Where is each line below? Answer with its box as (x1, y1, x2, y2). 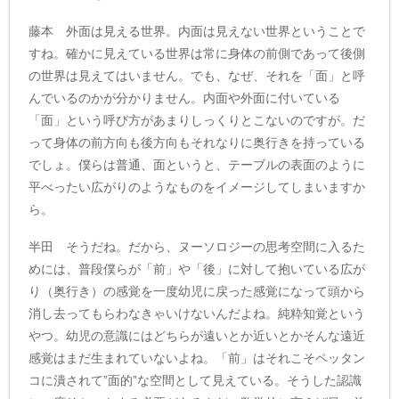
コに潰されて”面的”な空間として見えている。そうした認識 (28, 372, 362, 387)
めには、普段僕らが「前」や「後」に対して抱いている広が (28, 261, 366, 276)
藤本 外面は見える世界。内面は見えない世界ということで (28, 23, 366, 38)
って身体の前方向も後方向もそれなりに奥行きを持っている (28, 134, 366, 150)
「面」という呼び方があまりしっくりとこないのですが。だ (28, 112, 366, 127)
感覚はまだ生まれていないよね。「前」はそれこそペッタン (28, 350, 366, 365)
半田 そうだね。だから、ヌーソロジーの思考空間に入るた (28, 239, 366, 254)
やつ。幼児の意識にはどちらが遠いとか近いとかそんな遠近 (28, 328, 366, 343)
